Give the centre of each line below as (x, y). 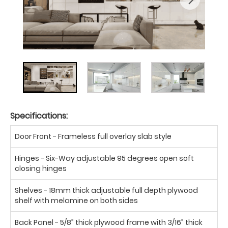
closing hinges (41, 168)
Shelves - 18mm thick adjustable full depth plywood (106, 190)
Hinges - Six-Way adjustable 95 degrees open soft (104, 158)
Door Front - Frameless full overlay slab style (93, 136)
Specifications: (39, 116)
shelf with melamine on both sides (76, 200)
